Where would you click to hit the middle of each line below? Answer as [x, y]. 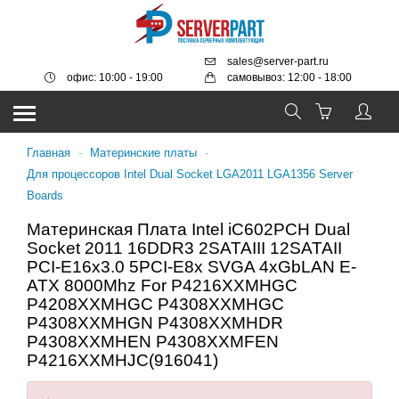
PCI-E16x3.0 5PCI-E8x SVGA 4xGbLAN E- [191, 267]
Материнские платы [143, 153]
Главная [49, 153]
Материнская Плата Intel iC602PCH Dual [188, 229]
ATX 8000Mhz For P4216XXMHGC [162, 285]
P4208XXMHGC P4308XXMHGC [155, 304]
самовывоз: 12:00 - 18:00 [289, 77]
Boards [45, 195]
